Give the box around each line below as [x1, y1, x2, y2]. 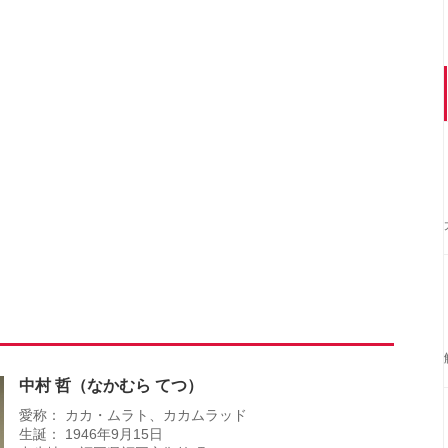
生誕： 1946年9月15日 [19, 426, 163, 442]
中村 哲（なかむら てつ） [19, 377, 203, 394]
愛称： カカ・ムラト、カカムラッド [19, 407, 247, 423]
